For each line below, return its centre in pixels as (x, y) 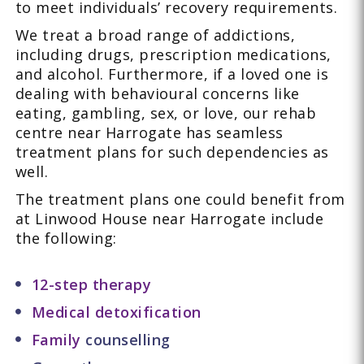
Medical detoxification (116, 312)
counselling (128, 339)
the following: (66, 238)
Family (58, 339)
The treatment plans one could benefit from (180, 199)
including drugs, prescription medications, (173, 54)
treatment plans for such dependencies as (172, 152)
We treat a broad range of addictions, (155, 35)
